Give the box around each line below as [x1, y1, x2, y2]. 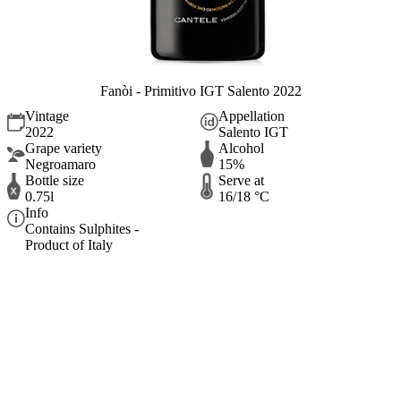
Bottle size [25, 173, 84, 189]
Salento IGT [218, 124, 288, 141]
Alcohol [218, 141, 264, 157]
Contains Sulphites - [25, 221, 139, 237]
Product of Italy [25, 237, 113, 253]
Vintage [25, 108, 69, 124]
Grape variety [25, 141, 102, 157]
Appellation [218, 108, 285, 124]
